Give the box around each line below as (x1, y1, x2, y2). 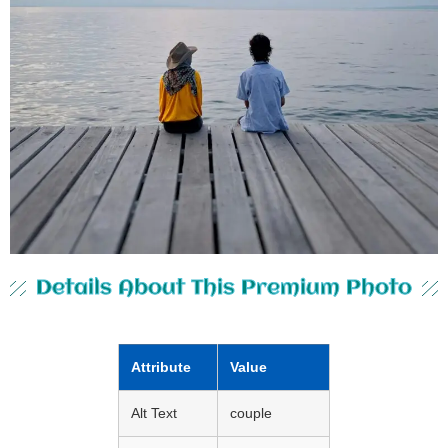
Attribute (131, 358, 191, 375)
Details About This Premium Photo (36, 277, 412, 299)
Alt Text (131, 404, 177, 421)
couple (230, 404, 272, 421)
